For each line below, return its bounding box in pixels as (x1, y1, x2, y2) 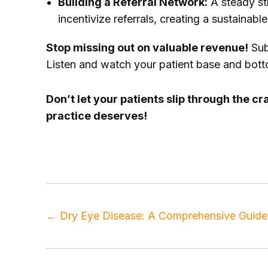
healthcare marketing (113, 144, 217, 157)
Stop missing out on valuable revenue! (46, 41, 248, 54)
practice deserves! (46, 109, 147, 122)
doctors (69, 144, 108, 157)
